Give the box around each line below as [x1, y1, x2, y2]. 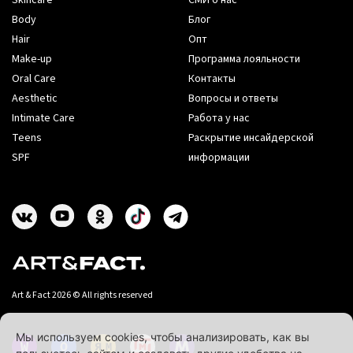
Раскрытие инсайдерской [188, 130, 314, 147]
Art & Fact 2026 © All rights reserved [12, 288, 153, 303]
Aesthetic [12, 91, 58, 107]
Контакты [188, 71, 236, 87]
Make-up [12, 51, 52, 68]
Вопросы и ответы [188, 91, 278, 107]
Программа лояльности [188, 51, 300, 68]
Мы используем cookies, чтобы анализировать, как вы [16, 330, 310, 344]
